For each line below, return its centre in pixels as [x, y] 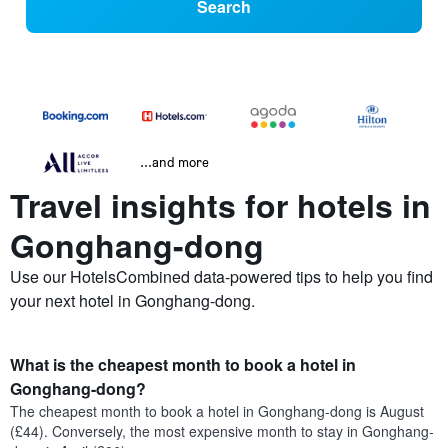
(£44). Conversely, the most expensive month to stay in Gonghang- [222, 431]
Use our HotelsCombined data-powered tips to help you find [221, 277]
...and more [174, 162]
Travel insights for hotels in [220, 205]
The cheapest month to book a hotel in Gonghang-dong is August [217, 411]
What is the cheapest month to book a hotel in [183, 365]
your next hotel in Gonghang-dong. [132, 301]
